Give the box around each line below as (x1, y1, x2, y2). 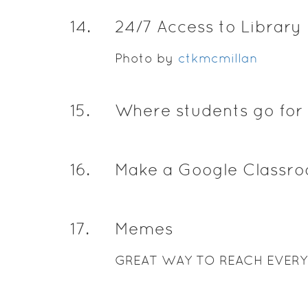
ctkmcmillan (177, 51, 258, 65)
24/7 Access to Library (114, 17, 301, 36)
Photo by (114, 51, 177, 65)
